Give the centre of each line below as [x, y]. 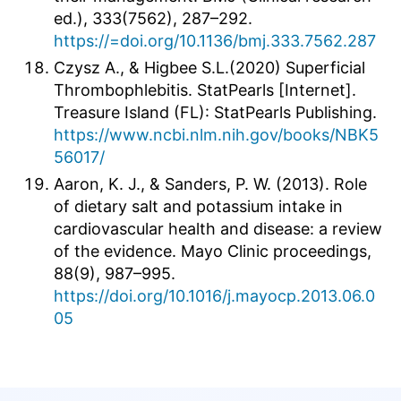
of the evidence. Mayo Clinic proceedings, [213, 251]
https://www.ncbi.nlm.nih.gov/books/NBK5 [216, 134]
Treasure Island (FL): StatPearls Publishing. [215, 112]
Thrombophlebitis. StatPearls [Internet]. [205, 90]
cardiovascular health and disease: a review [218, 228]
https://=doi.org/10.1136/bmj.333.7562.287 [215, 40]
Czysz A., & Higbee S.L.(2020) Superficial [209, 67]
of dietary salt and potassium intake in [198, 206]
